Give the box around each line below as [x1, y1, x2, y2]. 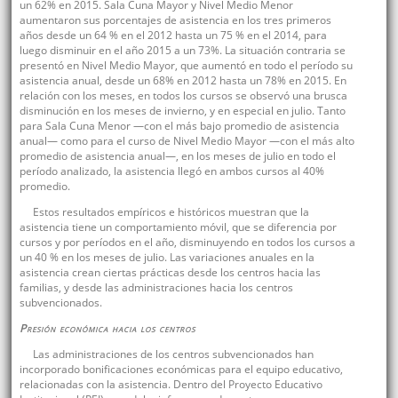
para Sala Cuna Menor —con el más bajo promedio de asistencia [19, 118, 339, 134]
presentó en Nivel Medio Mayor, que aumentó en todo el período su [19, 58, 353, 74]
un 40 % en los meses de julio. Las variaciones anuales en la [19, 250, 314, 266]
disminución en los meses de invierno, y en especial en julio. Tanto [19, 103, 346, 119]
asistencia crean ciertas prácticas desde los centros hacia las [19, 265, 321, 281]
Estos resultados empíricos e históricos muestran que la [32, 204, 309, 220]
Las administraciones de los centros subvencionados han [32, 346, 314, 362]
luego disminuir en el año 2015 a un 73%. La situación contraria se [19, 43, 346, 59]
